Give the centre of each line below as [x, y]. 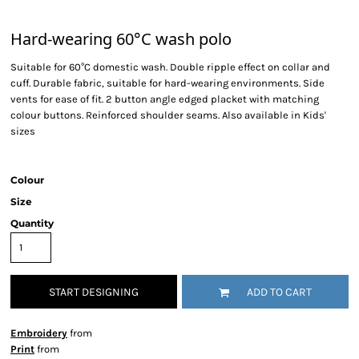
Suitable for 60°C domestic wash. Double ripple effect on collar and [170, 67]
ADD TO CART [279, 292]
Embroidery [39, 333]
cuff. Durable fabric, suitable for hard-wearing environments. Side [167, 83]
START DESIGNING [94, 292]
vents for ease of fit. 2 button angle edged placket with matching [165, 99]
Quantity [32, 223]
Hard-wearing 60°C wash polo [121, 39]
